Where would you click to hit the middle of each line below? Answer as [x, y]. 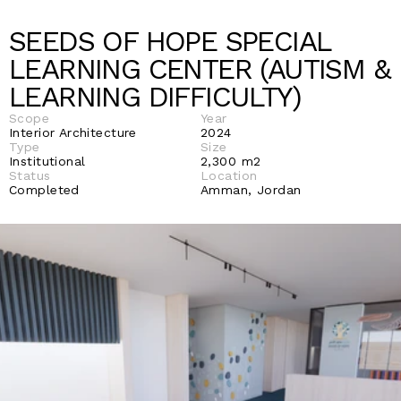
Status [32, 175]
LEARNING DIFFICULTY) [159, 96]
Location [229, 175]
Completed [47, 189]
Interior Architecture [76, 132]
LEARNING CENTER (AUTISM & [199, 68]
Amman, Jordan [253, 189]
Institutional [47, 161]
